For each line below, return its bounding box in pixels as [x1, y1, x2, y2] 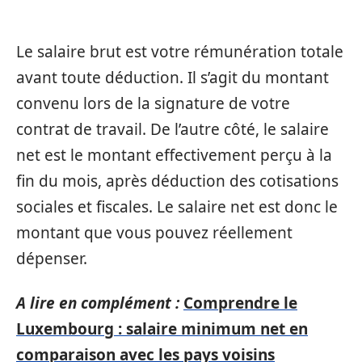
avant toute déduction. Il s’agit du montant [16, 67, 329, 88]
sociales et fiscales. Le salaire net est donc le [16, 196, 338, 217]
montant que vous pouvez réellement [16, 222, 293, 243]
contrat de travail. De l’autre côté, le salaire [16, 119, 329, 140]
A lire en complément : [16, 292, 179, 314]
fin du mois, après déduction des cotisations [16, 170, 339, 192]
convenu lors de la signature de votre [16, 93, 290, 114]
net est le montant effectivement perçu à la [16, 145, 332, 166]
